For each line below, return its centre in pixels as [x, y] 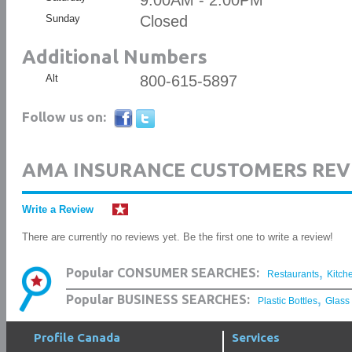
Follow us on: [64, 117]
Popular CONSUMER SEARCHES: [163, 273]
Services [255, 337]
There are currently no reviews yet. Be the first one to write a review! [177, 237]
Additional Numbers [114, 57]
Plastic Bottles [288, 301]
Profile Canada [77, 337]
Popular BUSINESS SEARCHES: [158, 299]
